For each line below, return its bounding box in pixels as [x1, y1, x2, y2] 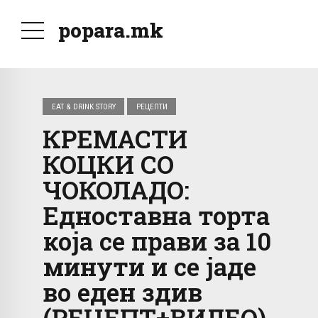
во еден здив [43, 275, 202, 309]
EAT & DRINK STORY [51, 102, 116, 111]
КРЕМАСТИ [43, 122, 187, 155]
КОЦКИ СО [43, 148, 174, 181]
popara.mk [58, 17, 163, 43]
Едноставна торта [43, 199, 270, 232]
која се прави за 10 [43, 224, 271, 258]
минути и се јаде [43, 250, 256, 283]
